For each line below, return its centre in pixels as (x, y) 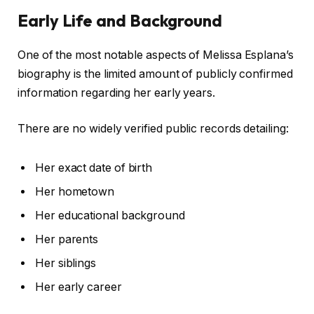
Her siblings (66, 264)
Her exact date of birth (94, 168)
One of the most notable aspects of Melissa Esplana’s (156, 55)
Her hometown (75, 192)
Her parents (67, 240)
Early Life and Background (120, 20)
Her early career (78, 287)
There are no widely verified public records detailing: (153, 129)
